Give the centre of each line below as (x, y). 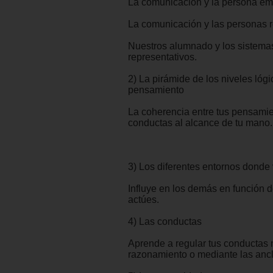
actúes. (144, 200)
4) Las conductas (165, 222)
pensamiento (156, 90)
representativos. (162, 57)
